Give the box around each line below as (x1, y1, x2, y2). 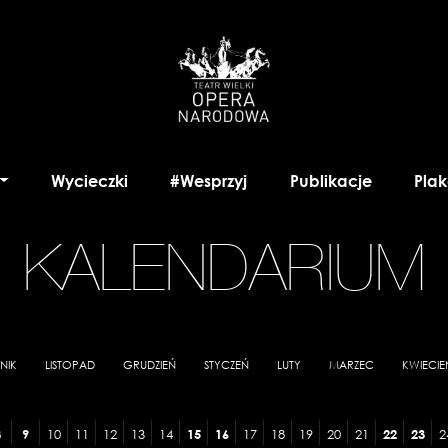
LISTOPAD (45, 358, 95, 371)
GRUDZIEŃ (123, 358, 176, 371)
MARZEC (329, 358, 374, 371)
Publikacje (289, 170, 372, 191)
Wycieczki (51, 170, 128, 191)
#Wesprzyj (170, 170, 248, 191)
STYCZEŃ (204, 358, 249, 371)
